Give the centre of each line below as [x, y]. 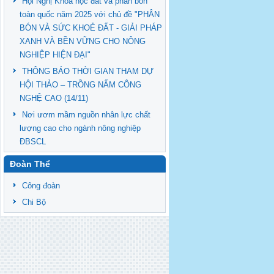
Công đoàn [41, 186]
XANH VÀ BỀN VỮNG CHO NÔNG [83, 41]
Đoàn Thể [30, 164]
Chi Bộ [34, 202]
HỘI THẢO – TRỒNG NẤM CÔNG [80, 85]
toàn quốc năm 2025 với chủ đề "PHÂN [90, 14]
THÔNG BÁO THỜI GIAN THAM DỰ [88, 71]
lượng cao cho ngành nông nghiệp [80, 128]
